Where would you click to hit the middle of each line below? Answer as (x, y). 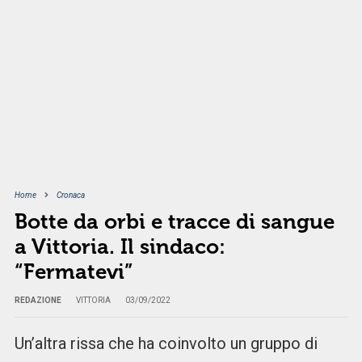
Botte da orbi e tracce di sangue (174, 222)
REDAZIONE (38, 301)
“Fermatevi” (74, 272)
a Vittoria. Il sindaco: (120, 247)
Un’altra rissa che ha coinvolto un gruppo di (166, 344)
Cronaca (70, 196)
